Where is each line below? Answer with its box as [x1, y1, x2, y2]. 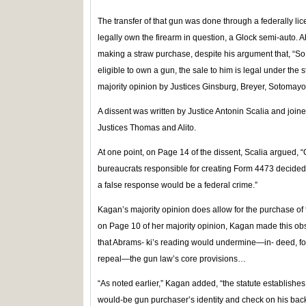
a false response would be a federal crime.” [98, 180, 258, 190]
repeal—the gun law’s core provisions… [98, 254, 246, 264]
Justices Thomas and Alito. [98, 123, 196, 133]
